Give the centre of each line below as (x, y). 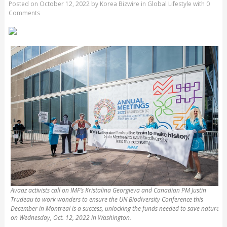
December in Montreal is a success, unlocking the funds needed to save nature (115, 208)
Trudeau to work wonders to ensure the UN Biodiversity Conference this (107, 199)
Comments (24, 13)
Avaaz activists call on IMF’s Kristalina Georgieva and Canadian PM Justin (108, 190)
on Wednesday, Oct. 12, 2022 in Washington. (71, 217)
